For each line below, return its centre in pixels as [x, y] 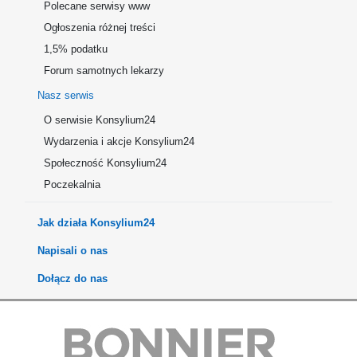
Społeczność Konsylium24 [105, 163]
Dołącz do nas [73, 279]
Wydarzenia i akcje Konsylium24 [119, 141]
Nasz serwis [66, 95]
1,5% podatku [76, 49]
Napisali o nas [73, 251]
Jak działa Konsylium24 [96, 223]
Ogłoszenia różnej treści [100, 27]
